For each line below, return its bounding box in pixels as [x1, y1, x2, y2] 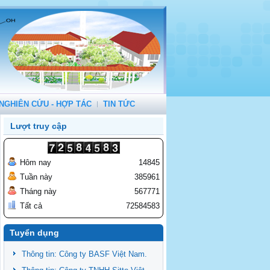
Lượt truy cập [10, 121, 67, 131]
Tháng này [20, 187, 57, 196]
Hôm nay [20, 158, 51, 167]
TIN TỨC [103, 99, 135, 108]
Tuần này [20, 172, 52, 181]
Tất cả [20, 201, 42, 210]
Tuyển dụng [10, 228, 59, 237]
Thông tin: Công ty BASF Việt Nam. [22, 250, 147, 259]
